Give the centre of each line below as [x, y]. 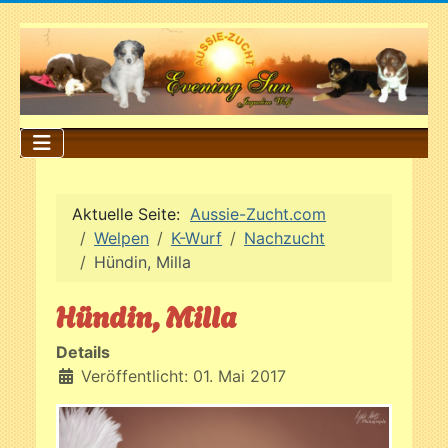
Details [83, 351]
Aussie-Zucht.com [258, 213]
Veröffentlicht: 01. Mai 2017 [183, 375]
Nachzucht [284, 237]
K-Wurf [196, 237]
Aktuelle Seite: [131, 213]
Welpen [121, 237]
